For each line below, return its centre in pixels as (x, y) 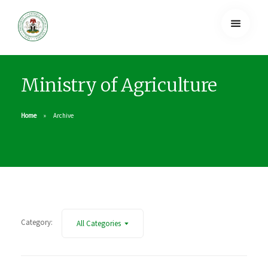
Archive (63, 115)
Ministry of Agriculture (119, 85)
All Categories (98, 223)
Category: (37, 222)
